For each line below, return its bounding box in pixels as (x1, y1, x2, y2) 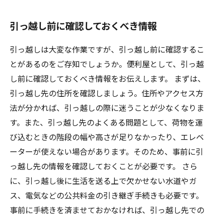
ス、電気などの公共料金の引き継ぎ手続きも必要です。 (10, 189, 203, 201)
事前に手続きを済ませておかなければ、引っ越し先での (10, 203, 204, 216)
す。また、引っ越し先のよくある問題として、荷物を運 (10, 116, 203, 128)
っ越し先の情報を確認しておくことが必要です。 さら (10, 160, 198, 172)
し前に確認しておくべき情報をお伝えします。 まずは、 (10, 72, 205, 84)
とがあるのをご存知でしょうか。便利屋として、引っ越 (10, 57, 204, 70)
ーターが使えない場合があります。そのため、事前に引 (10, 145, 203, 157)
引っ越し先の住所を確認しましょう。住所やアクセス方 (10, 87, 203, 99)
